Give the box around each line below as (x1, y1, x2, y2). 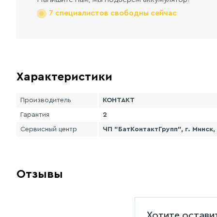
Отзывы (16, 169, 63, 180)
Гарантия (20, 111, 49, 118)
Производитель (20, 97, 71, 104)
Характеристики (16, 71, 112, 83)
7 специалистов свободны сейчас (49, 9, 177, 17)
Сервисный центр (20, 126, 77, 133)
